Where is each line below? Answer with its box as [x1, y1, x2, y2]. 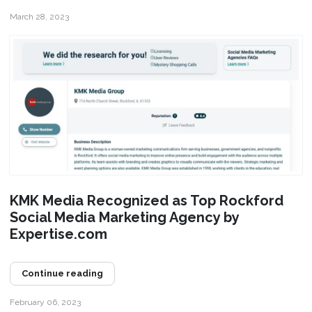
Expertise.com [9, 225, 107, 242]
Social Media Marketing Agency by [9, 208, 239, 226]
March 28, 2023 [9, 11, 69, 22]
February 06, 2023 [9, 297, 81, 307]
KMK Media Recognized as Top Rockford [9, 192, 283, 209]
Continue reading [21, 267, 103, 279]
